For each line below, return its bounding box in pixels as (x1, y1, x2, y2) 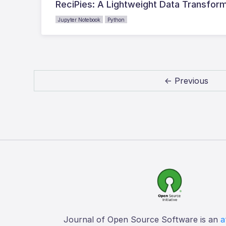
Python (107, 16, 125, 23)
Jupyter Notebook (58, 16, 101, 23)
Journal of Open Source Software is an (63, 214, 220, 224)
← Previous (164, 75, 209, 86)
